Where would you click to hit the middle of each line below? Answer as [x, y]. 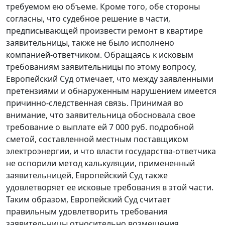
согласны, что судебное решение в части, [88, 19]
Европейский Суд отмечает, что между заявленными [110, 79]
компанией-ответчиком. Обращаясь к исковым [100, 55]
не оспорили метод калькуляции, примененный [100, 163]
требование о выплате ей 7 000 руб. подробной [100, 127]
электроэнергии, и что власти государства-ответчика [111, 151]
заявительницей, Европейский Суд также [87, 176]
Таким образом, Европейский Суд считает [88, 200]
